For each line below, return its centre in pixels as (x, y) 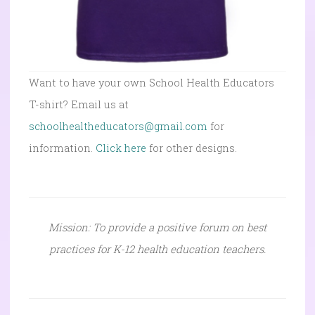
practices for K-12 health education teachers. (157, 249)
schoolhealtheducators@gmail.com (118, 126)
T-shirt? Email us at (79, 104)
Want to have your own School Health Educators (152, 82)
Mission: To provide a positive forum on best (157, 227)
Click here (121, 148)
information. (62, 148)
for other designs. (192, 148)
